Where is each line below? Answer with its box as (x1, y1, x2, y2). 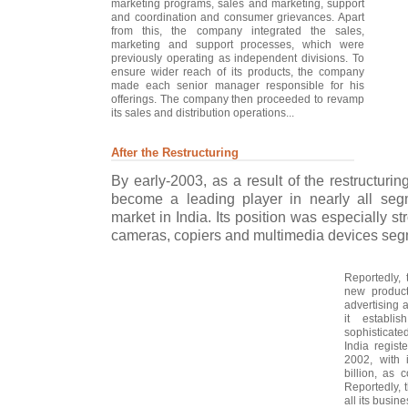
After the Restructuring (111, 145, 239, 159)
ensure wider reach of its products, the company (111, 66, 364, 78)
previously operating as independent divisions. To (111, 52, 364, 65)
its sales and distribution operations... (111, 107, 294, 119)
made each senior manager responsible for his (111, 79, 364, 92)
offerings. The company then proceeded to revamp (111, 93, 364, 106)
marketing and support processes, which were (111, 38, 364, 51)
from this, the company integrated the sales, (111, 25, 364, 37)
